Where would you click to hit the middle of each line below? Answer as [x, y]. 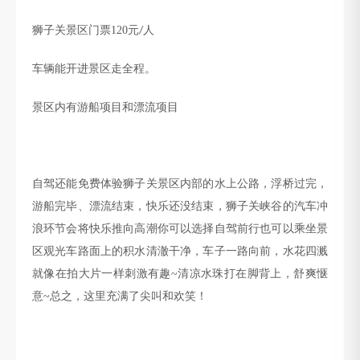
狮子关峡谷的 [260, 206]
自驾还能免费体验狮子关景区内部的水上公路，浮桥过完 [174, 183]
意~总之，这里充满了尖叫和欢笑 [114, 296]
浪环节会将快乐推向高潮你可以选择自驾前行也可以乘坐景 [180, 228]
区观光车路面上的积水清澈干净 [112, 251]
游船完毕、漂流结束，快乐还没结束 [123, 206]
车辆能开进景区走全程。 [94, 68]
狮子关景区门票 [72, 30]
